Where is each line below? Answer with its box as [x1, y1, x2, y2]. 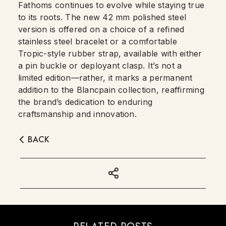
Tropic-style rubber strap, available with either [18, 48, 202, 59]
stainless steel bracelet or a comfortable [18, 36, 177, 46]
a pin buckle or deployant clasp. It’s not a [18, 61, 182, 71]
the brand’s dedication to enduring [18, 97, 153, 107]
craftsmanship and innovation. [18, 109, 137, 119]
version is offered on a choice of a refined [18, 24, 185, 34]
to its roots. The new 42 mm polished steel [18, 12, 187, 22]
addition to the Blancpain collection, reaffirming [18, 85, 204, 95]
